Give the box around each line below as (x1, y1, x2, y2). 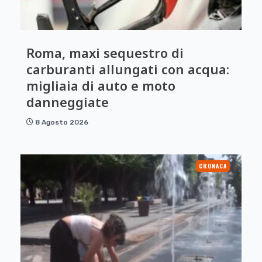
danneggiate (26, 93, 109, 111)
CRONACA (199, 161, 227, 170)
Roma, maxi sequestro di (26, 44, 184, 61)
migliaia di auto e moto (26, 77, 175, 94)
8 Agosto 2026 (35, 118, 88, 126)
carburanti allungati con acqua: (26, 60, 229, 78)
